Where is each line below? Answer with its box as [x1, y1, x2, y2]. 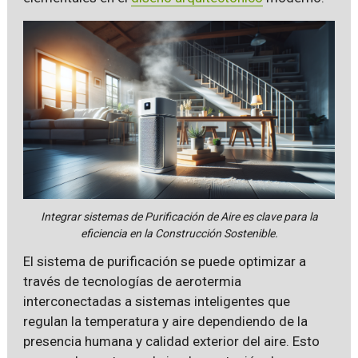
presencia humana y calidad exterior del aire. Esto [22, 332, 320, 349]
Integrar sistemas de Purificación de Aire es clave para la [40, 209, 318, 223]
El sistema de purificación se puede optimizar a [22, 253, 306, 269]
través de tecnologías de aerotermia [22, 272, 241, 289]
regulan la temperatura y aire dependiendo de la [22, 312, 308, 329]
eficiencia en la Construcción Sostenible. [80, 226, 278, 240]
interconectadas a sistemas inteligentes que [22, 292, 290, 309]
